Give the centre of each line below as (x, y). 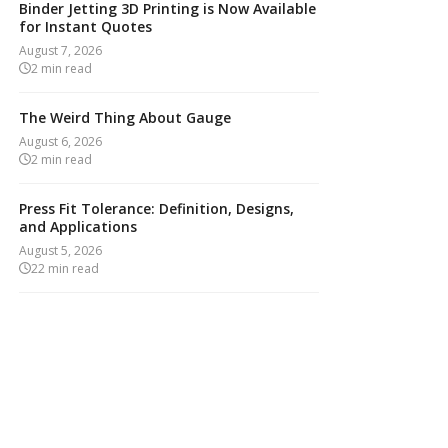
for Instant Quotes (86, 26)
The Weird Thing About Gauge (125, 117)
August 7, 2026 (61, 50)
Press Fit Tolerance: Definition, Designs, (157, 208)
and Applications (78, 226)
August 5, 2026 (61, 250)
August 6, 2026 (61, 141)
